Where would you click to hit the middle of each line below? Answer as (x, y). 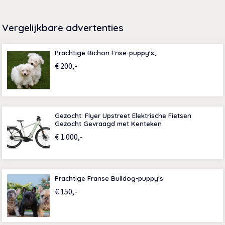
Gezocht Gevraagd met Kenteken (108, 124)
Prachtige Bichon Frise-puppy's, (105, 53)
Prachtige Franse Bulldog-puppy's (109, 179)
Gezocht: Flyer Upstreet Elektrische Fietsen (123, 116)
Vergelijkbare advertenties (63, 28)
